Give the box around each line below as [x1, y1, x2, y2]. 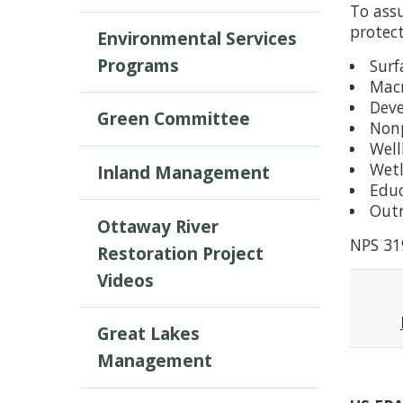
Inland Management [97, 161, 271, 185]
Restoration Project [97, 241, 264, 265]
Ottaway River [97, 214, 219, 238]
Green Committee [97, 107, 251, 131]
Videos [97, 268, 155, 292]
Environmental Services [97, 26, 298, 50]
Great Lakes [97, 322, 201, 346]
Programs [97, 53, 180, 77]
